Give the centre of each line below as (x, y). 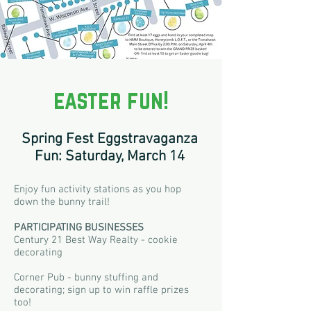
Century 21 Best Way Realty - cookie (96, 240)
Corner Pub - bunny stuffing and (86, 278)
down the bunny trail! (62, 202)
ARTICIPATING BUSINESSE (79, 228)
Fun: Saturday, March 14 (109, 157)
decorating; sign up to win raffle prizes (101, 290)
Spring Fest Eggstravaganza (109, 139)
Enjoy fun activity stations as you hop (98, 190)
